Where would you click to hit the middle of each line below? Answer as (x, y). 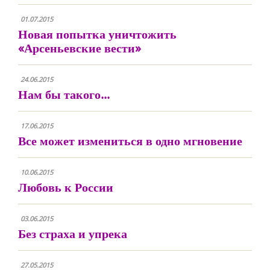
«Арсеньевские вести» (80, 48)
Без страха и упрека (73, 234)
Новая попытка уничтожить (97, 34)
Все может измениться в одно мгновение (130, 141)
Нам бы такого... (64, 94)
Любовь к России (66, 187)
